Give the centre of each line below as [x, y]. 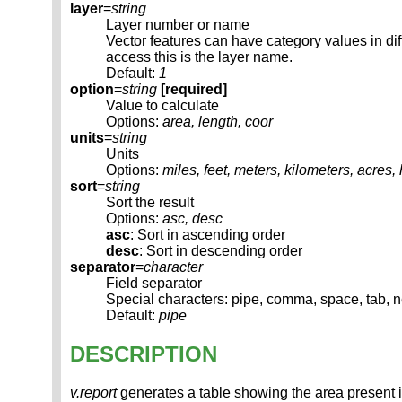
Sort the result [150, 203]
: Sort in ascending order [208, 235]
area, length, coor [218, 122]
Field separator [154, 284]
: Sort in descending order [221, 251]
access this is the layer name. [199, 57]
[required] [194, 90]
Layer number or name [178, 25]
